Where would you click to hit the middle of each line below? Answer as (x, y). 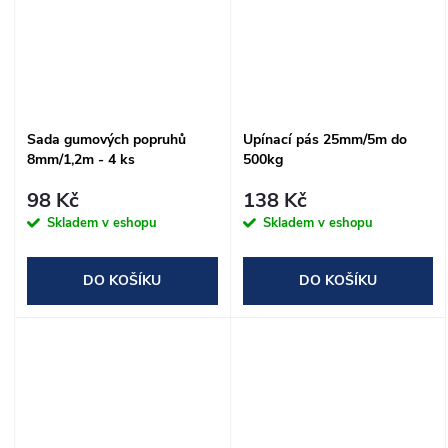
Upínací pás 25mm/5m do (324, 139)
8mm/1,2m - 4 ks (81, 159)
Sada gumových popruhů (106, 139)
